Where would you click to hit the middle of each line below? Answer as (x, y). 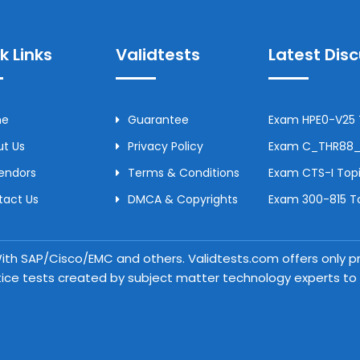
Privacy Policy (166, 146)
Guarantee (158, 120)
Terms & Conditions (184, 173)
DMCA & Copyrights (183, 199)
